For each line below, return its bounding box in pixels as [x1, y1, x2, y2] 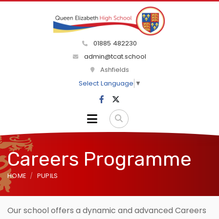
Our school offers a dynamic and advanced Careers [7, 205, 206, 217]
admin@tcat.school [82, 52, 146, 62]
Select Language [78, 79, 133, 88]
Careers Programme [7, 148, 192, 171]
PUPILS [37, 172, 58, 180]
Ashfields [98, 65, 129, 75]
